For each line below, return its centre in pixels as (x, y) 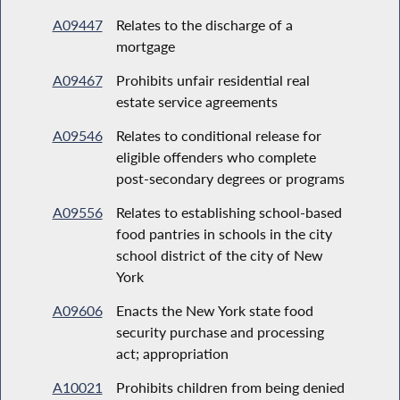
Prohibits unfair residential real (212, 79)
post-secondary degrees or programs (230, 178)
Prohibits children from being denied (230, 387)
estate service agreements (196, 101)
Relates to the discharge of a (204, 24)
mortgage (145, 46)
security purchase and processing (220, 331)
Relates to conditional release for (218, 135)
